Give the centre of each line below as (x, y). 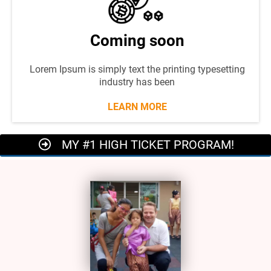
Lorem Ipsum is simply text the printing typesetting (137, 69)
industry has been (137, 82)
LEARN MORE (137, 107)
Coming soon (137, 41)
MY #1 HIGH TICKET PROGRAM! (148, 145)
